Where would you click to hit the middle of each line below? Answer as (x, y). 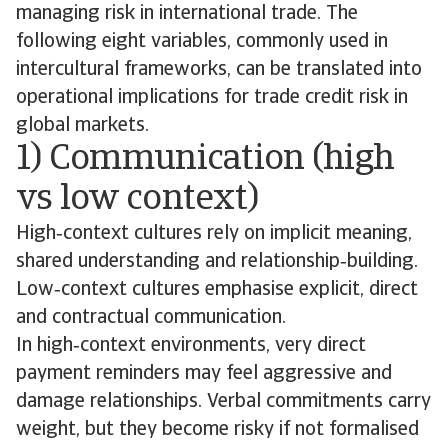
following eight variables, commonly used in (202, 42)
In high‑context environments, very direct (191, 346)
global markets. (82, 126)
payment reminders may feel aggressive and (204, 374)
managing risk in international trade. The (187, 14)
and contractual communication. (151, 318)
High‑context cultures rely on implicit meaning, (214, 234)
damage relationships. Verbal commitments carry (223, 402)
